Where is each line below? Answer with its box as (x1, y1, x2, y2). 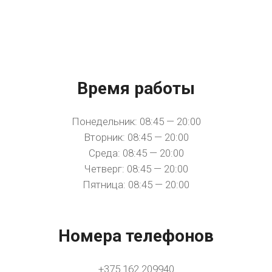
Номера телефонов (58, 226, 214, 246)
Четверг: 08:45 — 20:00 (84, 163, 188, 175)
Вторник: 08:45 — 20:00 (83, 131, 189, 143)
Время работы (77, 78, 195, 98)
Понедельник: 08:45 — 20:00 (71, 115, 201, 127)
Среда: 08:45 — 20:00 (88, 147, 184, 159)
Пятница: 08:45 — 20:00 (83, 178, 189, 191)
